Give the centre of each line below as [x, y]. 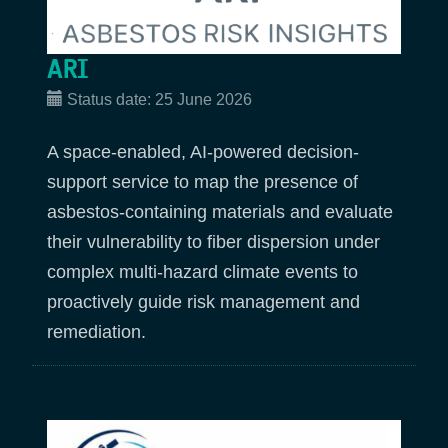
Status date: [111, 100]
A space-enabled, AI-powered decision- [203, 152]
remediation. [99, 332]
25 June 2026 [203, 100]
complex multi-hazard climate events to [202, 272]
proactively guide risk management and [203, 302]
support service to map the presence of [202, 182]
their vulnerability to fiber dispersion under [213, 242]
